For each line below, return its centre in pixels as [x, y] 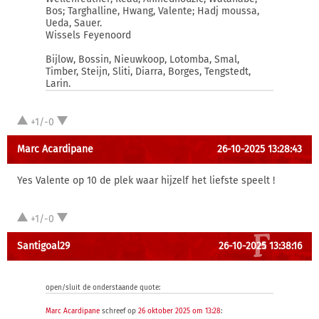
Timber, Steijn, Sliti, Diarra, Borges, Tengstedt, [148, 72]
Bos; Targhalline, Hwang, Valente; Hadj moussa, [152, 11]
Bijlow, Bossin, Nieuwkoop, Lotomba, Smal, [142, 59]
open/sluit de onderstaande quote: [103, 288]
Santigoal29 [43, 246]
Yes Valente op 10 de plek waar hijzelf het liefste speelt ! [146, 181]
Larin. [58, 84]
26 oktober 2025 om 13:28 [179, 311]
